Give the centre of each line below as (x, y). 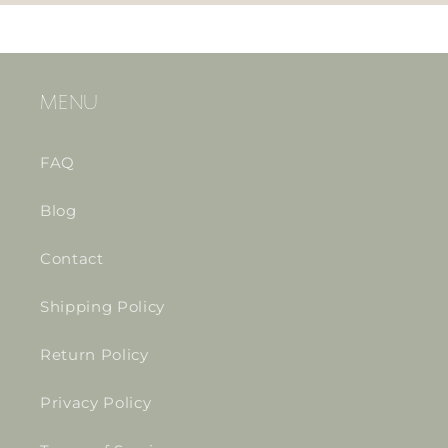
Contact (72, 259)
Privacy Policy (96, 403)
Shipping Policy (102, 307)
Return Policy (94, 355)
